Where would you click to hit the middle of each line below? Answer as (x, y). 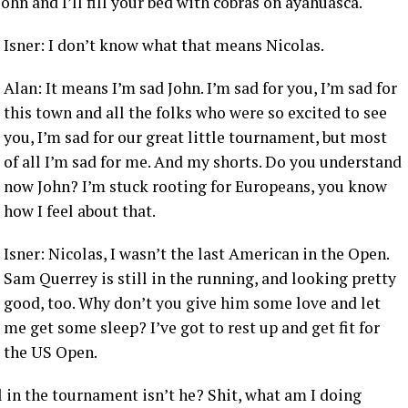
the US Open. (51, 352)
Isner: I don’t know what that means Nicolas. (164, 45)
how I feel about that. (80, 211)
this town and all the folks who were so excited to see (195, 112)
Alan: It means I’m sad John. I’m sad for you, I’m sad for (200, 88)
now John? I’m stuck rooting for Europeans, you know (195, 186)
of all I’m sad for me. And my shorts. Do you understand (203, 162)
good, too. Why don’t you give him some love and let (192, 303)
